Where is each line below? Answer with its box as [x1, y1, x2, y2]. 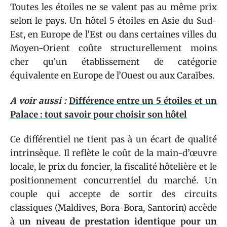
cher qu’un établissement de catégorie [10, 56, 217, 67]
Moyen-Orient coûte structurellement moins [10, 43, 217, 54]
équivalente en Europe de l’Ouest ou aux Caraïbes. [10, 70, 214, 81]
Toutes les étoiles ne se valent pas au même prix [10, 2, 217, 13]
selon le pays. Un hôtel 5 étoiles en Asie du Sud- [10, 15, 217, 26]
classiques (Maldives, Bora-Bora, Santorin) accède [10, 202, 217, 213]
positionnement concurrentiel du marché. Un [10, 175, 217, 186]
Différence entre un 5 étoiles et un [69, 95, 217, 106]
